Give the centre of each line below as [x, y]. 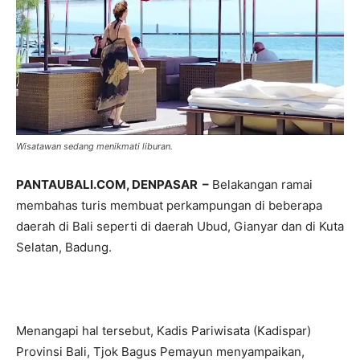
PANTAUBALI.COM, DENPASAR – [112, 184]
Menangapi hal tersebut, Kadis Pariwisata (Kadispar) [164, 330]
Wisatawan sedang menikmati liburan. [94, 146]
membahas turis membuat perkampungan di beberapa [169, 205]
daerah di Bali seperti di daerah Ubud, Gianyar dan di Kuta [180, 226]
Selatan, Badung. [64, 247]
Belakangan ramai [261, 184]
